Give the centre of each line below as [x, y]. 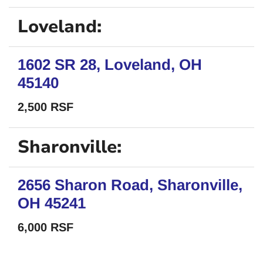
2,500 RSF [45, 107]
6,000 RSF [45, 227]
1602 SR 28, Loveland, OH [110, 65]
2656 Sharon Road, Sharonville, [130, 185]
